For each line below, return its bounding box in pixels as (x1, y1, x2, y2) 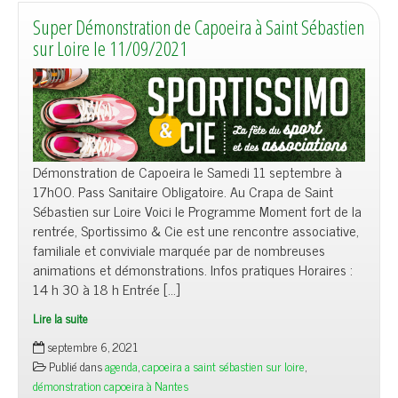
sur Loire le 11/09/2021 (33, 35, 187, 62)
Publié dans (46, 356, 105, 377)
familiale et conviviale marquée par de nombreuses (33, 238, 325, 262)
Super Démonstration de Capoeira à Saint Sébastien (33, 13, 364, 41)
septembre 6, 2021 (44, 337, 140, 357)
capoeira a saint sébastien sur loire (142, 356, 305, 377)
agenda (105, 356, 138, 377)
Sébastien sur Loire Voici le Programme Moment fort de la (33, 199, 362, 223)
